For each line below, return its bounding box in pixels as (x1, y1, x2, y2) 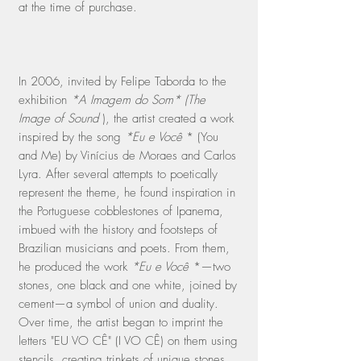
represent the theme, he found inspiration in (19, 185, 235, 201)
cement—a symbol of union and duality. (19, 296, 218, 313)
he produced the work (19, 259, 131, 276)
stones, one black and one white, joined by (19, 277, 237, 294)
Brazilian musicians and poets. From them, (19, 240, 230, 257)
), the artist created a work (98, 110, 234, 127)
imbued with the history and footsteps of (19, 222, 218, 239)
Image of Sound (19, 110, 98, 127)
